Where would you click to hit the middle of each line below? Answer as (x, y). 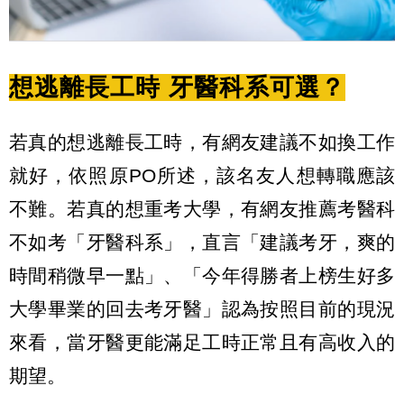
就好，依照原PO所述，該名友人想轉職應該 (202, 175)
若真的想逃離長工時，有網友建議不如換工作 (202, 142)
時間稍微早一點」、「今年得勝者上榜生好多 (202, 275)
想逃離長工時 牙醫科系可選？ (177, 88)
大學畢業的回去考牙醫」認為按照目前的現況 (202, 308)
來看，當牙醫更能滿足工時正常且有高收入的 (202, 342)
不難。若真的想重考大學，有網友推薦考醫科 (202, 208)
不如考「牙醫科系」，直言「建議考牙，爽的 (202, 242)
